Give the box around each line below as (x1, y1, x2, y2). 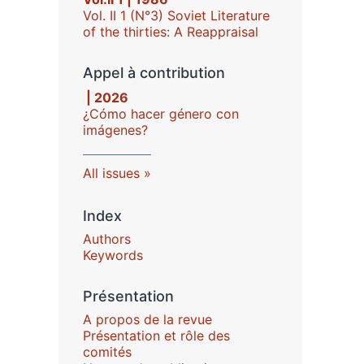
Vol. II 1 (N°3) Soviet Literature (83, 7, 270, 24)
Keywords (83, 247, 143, 263)
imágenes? (83, 122, 148, 138)
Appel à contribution (83, 64, 225, 81)
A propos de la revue (83, 311, 212, 327)
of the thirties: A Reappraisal (83, 24, 258, 40)
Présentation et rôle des (83, 327, 230, 344)
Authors (83, 231, 131, 247)
